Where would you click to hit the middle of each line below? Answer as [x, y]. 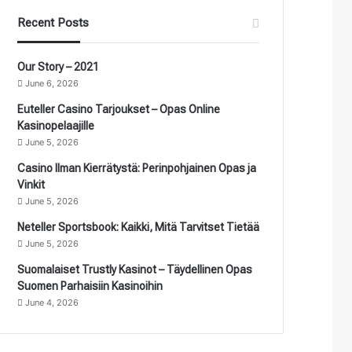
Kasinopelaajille [56, 125]
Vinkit [31, 184]
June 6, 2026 [52, 83]
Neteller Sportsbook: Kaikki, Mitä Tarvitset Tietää [139, 227]
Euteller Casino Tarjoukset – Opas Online [119, 109]
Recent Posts [53, 22]
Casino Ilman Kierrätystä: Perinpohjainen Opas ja [137, 168]
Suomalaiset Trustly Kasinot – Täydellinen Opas [135, 269]
